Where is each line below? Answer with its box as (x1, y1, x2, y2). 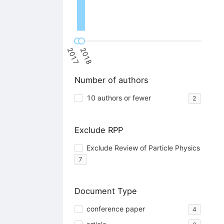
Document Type (74, 186, 137, 196)
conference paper (86, 204, 145, 213)
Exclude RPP (74, 125, 123, 135)
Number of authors (74, 74, 148, 85)
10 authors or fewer (86, 93, 151, 102)
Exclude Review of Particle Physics (86, 143, 200, 152)
